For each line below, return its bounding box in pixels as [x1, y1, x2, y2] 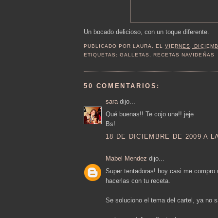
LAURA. [133, 43, 154, 49]
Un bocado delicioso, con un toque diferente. [84, 28, 209, 36]
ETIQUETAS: [84, 52, 120, 58]
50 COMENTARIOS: [84, 82, 160, 90]
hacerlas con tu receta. [106, 177, 170, 185]
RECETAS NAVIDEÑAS [153, 52, 215, 58]
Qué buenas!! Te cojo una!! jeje [106, 110, 194, 118]
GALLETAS [120, 52, 150, 58]
